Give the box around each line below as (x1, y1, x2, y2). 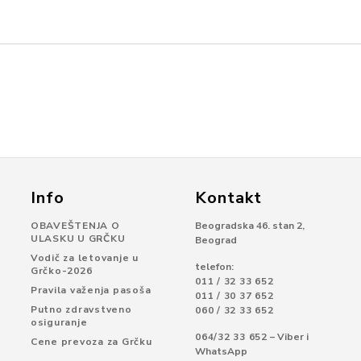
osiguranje (30, 316, 88, 329)
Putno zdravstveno (30, 303, 132, 316)
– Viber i (267, 330, 309, 343)
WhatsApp (195, 345, 248, 358)
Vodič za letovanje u (30, 251, 139, 264)
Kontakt (195, 187, 263, 209)
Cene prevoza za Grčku (30, 335, 152, 348)
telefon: (195, 260, 234, 273)
